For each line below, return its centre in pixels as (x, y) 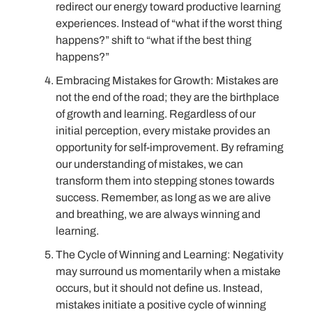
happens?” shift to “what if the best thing (154, 40)
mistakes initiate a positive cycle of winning (161, 304)
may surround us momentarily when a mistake (168, 271)
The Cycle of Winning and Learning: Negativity (170, 254)
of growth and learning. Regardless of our (156, 114)
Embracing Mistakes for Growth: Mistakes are (167, 80)
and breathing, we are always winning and (158, 214)
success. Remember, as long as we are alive (163, 197)
